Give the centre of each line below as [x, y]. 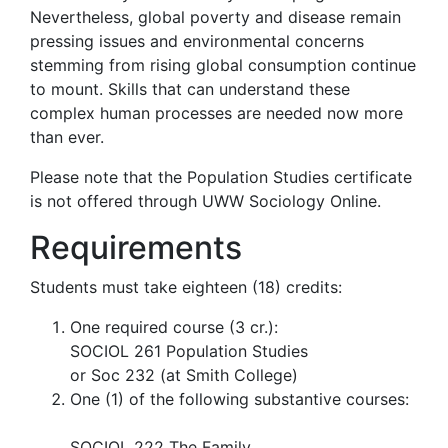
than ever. [67, 137]
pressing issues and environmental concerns [197, 41]
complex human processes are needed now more [216, 113]
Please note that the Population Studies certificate [221, 177]
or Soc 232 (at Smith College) [184, 375]
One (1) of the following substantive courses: [239, 399]
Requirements [136, 247]
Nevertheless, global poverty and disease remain [215, 17]
